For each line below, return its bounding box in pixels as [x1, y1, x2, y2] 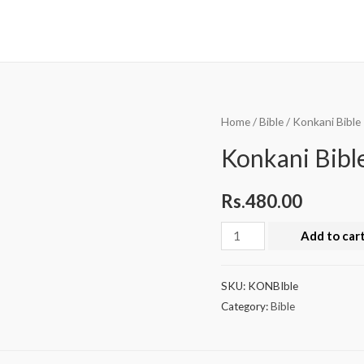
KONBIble [248, 279, 298, 293]
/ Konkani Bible [284, 115, 361, 129]
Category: [221, 300, 271, 314]
